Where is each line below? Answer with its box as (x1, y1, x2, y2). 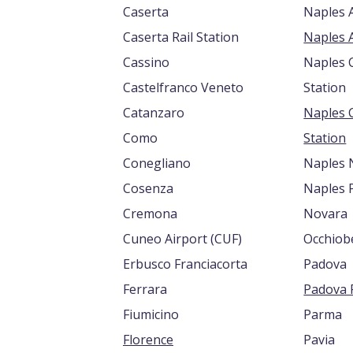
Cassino (123, 54, 169, 71)
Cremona (123, 205, 177, 222)
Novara (303, 205, 348, 222)
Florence (123, 331, 173, 348)
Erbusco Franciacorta (123, 255, 247, 273)
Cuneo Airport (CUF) (210, 230, 242, 247)
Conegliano (123, 154, 191, 172)
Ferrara (123, 281, 167, 298)
